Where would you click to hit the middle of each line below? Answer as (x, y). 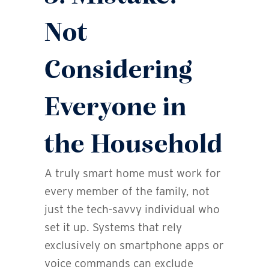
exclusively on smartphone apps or (134, 246)
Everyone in (116, 109)
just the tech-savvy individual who (132, 210)
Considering (119, 71)
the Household (134, 146)
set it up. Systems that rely (113, 228)
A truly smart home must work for (133, 174)
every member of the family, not (127, 192)
